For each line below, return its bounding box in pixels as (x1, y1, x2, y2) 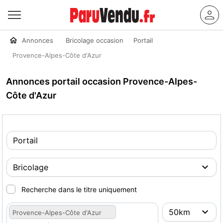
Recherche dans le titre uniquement (21, 185, 137, 194)
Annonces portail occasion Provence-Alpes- (6, 76, 197, 87)
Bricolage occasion (66, 36, 123, 44)
